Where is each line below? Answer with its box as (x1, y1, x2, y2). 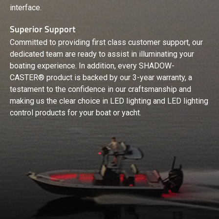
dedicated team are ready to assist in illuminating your (10, 49, 195, 59)
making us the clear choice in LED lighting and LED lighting (10, 96, 209, 106)
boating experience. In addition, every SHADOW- (10, 61, 175, 70)
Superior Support (10, 22, 76, 36)
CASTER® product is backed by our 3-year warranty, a (10, 72, 193, 82)
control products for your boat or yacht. (10, 108, 142, 117)
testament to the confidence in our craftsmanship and (10, 84, 192, 94)
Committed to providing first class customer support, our (10, 37, 203, 47)
